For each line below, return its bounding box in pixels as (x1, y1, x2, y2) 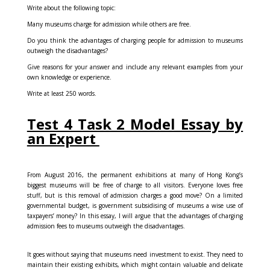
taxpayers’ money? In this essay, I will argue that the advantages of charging (27, 211, 243, 220)
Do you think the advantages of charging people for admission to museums (27, 36, 243, 45)
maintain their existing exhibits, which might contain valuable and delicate (27, 260, 243, 269)
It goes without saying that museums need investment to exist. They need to (27, 250, 243, 259)
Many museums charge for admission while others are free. (27, 19, 191, 28)
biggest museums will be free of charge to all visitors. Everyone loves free (27, 180, 243, 189)
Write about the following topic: (27, 3, 116, 12)
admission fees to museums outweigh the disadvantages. (27, 221, 185, 230)
